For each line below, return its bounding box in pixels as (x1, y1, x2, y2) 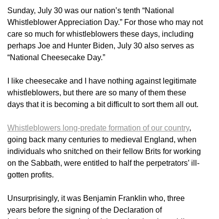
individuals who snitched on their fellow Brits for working (7, 147, 201, 156)
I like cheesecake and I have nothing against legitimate (7, 77, 197, 86)
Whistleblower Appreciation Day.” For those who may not (7, 18, 203, 27)
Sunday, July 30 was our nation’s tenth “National (7, 6, 174, 15)
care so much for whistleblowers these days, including (7, 30, 194, 39)
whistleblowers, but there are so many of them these (7, 88, 186, 97)
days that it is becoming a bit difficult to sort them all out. (7, 100, 198, 109)
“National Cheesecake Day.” (7, 53, 105, 62)
